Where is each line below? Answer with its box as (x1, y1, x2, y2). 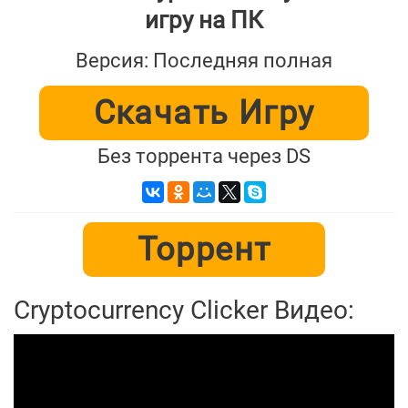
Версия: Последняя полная (76, 49, 332, 73)
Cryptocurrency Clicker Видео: (14, 295, 354, 326)
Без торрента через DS (97, 145, 311, 168)
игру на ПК (145, 6, 263, 35)
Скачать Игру (93, 94, 315, 133)
